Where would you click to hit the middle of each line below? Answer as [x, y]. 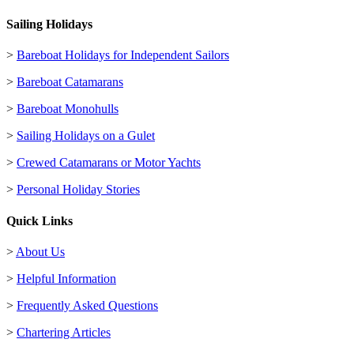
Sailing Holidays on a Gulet [86, 136]
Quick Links [40, 220]
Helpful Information [66, 278]
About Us [40, 251]
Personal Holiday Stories [78, 190]
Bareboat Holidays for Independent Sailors [123, 55]
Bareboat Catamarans [70, 82]
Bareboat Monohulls [68, 109]
